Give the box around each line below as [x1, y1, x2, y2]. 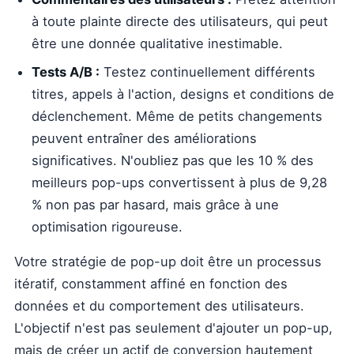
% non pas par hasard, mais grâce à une [32, 197, 279, 213]
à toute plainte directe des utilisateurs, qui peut [32, 13, 328, 29]
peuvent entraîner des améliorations [32, 130, 257, 146]
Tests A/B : [32, 64, 100, 80]
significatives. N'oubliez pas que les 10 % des [32, 153, 314, 168]
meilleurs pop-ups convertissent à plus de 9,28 [32, 175, 327, 190]
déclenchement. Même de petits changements [32, 108, 322, 124]
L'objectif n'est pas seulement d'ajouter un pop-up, [14, 320, 333, 336]
